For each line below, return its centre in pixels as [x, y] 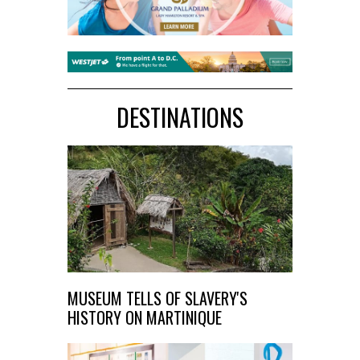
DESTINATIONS [180, 117]
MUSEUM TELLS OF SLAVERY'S [157, 298]
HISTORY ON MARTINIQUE [145, 317]
